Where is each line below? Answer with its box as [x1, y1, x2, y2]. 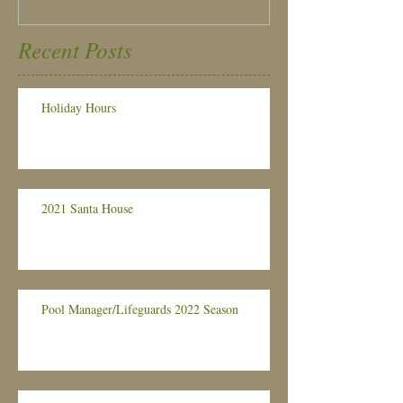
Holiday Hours [41, 98, 116, 116]
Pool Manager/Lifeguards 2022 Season [41, 300, 238, 318]
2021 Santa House [41, 199, 133, 217]
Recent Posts [18, 33, 132, 65]
